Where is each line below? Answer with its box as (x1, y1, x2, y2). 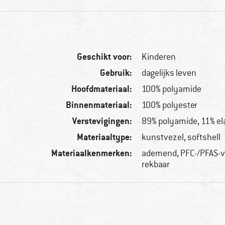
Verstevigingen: (72, 115, 133, 127)
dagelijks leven (142, 67, 197, 79)
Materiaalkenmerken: (51, 147, 133, 159)
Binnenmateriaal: (66, 99, 133, 111)
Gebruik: (100, 67, 133, 79)
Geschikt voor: (77, 51, 133, 63)
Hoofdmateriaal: (71, 83, 133, 95)
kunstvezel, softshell (142, 132, 221, 143)
